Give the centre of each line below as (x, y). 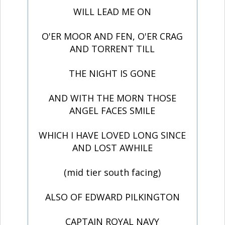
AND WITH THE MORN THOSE (112, 98)
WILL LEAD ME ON (113, 12)
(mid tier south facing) (113, 173)
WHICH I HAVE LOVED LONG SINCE (113, 135)
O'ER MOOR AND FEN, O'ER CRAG (113, 36)
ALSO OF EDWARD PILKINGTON (112, 197)
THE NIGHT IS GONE (113, 74)
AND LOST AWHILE (112, 148)
